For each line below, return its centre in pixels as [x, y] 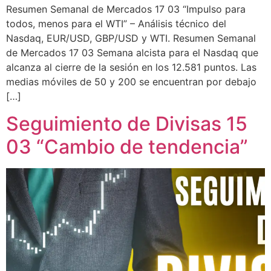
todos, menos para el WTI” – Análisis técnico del [116, 24]
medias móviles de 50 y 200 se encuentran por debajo [131, 82]
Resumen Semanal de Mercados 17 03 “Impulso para [126, 9]
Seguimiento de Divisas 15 [127, 123]
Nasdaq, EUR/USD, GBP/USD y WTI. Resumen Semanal [131, 38]
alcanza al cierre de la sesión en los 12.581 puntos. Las [131, 67]
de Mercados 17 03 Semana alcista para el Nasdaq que [132, 53]
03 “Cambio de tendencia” [127, 146]
